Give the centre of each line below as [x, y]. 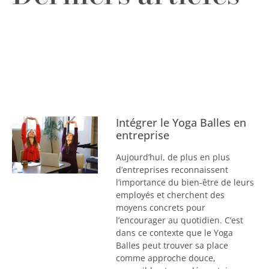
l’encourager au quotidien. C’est [179, 220]
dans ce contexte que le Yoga [174, 232]
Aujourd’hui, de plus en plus [173, 157]
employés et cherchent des [170, 195]
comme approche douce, [165, 258]
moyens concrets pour [160, 207]
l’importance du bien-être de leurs [185, 182]
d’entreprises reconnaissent [172, 169]
